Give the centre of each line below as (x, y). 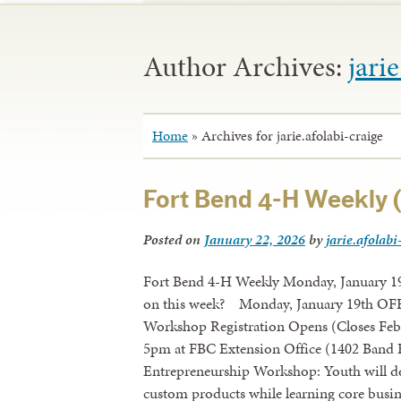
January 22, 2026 (255, 239)
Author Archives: (246, 67)
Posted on (174, 239)
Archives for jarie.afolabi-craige (292, 136)
